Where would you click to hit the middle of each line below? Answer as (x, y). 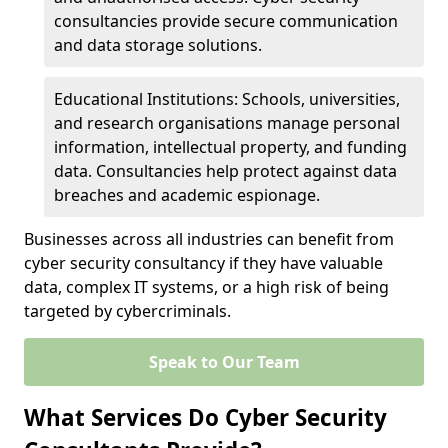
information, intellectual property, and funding (230, 147)
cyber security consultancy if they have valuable (203, 263)
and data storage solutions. (158, 45)
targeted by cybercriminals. (127, 311)
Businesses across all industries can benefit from (209, 239)
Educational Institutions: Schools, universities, (227, 99)
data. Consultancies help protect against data (225, 171)
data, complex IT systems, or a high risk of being (206, 287)
